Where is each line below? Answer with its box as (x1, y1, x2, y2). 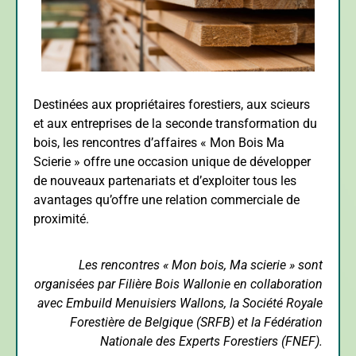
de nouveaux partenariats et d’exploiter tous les (33, 172, 296, 188)
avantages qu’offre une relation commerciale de (33, 192, 300, 207)
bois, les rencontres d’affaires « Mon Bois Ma (33, 134, 284, 150)
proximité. (33, 211, 89, 226)
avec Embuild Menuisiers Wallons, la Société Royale (37, 296, 323, 311)
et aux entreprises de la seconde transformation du (33, 115, 317, 131)
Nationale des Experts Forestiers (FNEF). (100, 334, 323, 350)
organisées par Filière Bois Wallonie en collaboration (34, 277, 323, 292)
